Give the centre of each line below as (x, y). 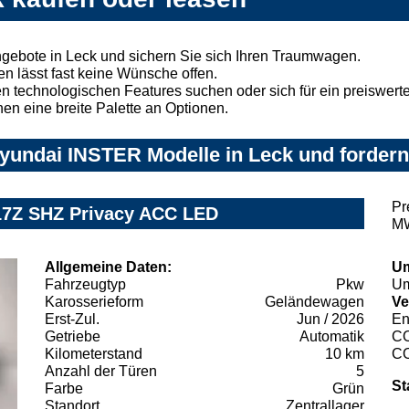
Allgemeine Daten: (108, 267)
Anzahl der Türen (101, 371)
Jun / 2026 (330, 319)
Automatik (332, 336)
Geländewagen (315, 301)
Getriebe (73, 336)
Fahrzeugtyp (85, 284)
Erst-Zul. (72, 319)
